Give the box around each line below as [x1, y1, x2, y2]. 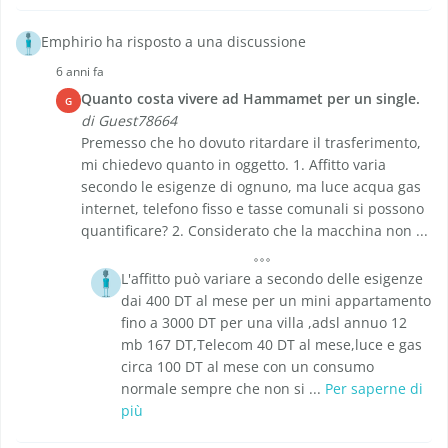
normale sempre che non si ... [121, 379, 325, 399]
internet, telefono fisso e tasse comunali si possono [81, 199, 424, 219]
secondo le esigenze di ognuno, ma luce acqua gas [81, 177, 421, 197]
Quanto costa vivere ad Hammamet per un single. [81, 89, 420, 109]
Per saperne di [325, 379, 423, 399]
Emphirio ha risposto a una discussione [41, 32, 306, 52]
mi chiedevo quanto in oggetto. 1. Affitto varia [81, 155, 386, 175]
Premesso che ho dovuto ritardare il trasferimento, [81, 133, 421, 153]
